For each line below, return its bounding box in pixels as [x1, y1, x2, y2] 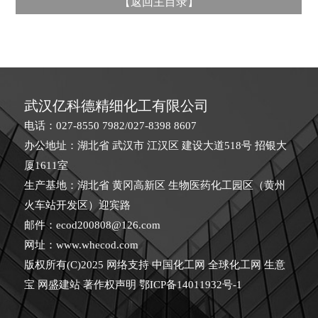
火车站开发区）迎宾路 [24, 199, 131, 211]
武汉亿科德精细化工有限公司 [24, 98, 209, 114]
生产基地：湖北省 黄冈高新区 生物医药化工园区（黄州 [24, 180, 286, 191]
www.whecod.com [56, 239, 139, 251]
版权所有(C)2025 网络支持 [24, 259, 153, 270]
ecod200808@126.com [56, 219, 161, 231]
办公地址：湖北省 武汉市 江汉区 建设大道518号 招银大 [24, 140, 287, 151]
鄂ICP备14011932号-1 [139, 279, 243, 290]
